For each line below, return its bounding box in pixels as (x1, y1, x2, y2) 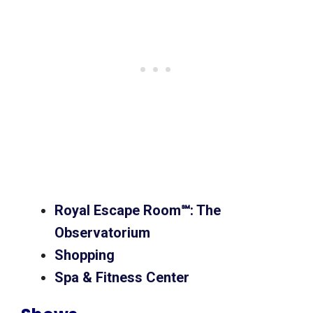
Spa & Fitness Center (54, 269, 193, 286)
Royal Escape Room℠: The (54, 202, 221, 219)
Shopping (54, 247, 118, 264)
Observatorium (54, 224, 154, 242)
